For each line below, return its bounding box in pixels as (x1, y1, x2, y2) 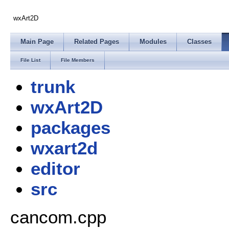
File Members (61, 57, 95, 63)
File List (20, 57, 40, 63)
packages (31, 118, 110, 138)
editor (31, 158, 80, 179)
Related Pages (74, 38, 119, 45)
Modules (140, 38, 167, 45)
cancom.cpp (10, 207, 106, 227)
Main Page (20, 38, 54, 45)
